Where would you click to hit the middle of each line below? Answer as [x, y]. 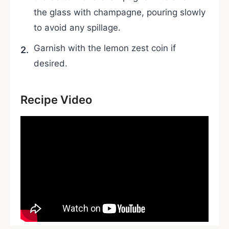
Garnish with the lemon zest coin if [105, 48]
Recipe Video [56, 99]
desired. [51, 63]
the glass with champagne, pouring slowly [120, 12]
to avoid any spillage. [77, 27]
